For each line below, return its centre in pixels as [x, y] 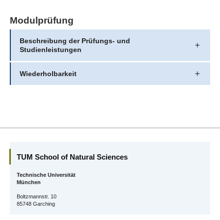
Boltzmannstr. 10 [37, 197]
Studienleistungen [50, 50]
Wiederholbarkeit [48, 74]
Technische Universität [46, 175]
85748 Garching [36, 204]
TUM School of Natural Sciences [72, 157]
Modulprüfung [42, 21]
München [29, 182]
